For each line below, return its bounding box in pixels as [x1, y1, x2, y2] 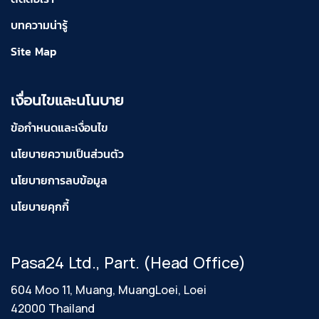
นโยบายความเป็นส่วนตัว [11, 145, 124, 163]
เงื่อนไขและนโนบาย [11, 90, 124, 112]
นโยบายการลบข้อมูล [11, 172, 108, 189]
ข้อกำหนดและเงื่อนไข [11, 119, 108, 137]
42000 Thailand [11, 300, 95, 317]
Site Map [11, 43, 56, 61]
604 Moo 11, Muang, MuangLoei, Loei [11, 282, 206, 298]
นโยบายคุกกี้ [11, 198, 69, 216]
